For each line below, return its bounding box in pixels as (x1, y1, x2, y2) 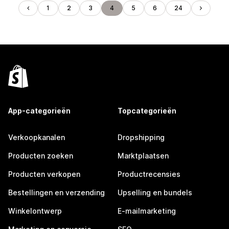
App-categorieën (8, 106, 71, 115)
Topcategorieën (118, 106, 176, 115)
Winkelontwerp (8, 207, 62, 215)
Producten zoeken (8, 151, 73, 160)
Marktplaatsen (118, 151, 169, 160)
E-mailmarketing (118, 207, 176, 215)
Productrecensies (118, 170, 180, 178)
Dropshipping (118, 133, 165, 142)
